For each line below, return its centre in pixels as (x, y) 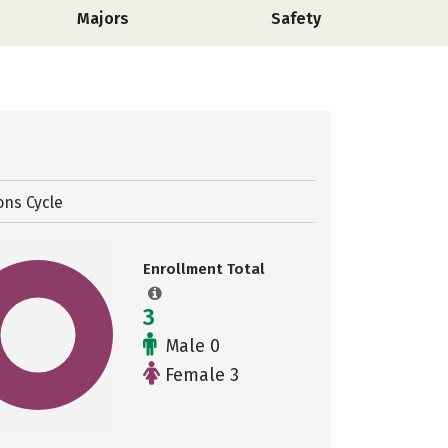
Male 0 (190, 346)
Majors (102, 18)
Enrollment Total (204, 269)
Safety (295, 18)
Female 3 (199, 375)
